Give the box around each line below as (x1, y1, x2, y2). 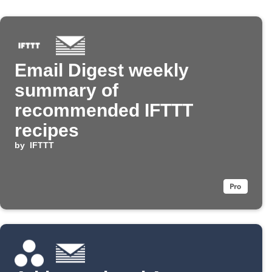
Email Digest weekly (15, 60, 189, 81)
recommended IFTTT (15, 100, 193, 121)
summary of (15, 80, 118, 101)
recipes (15, 120, 79, 141)
